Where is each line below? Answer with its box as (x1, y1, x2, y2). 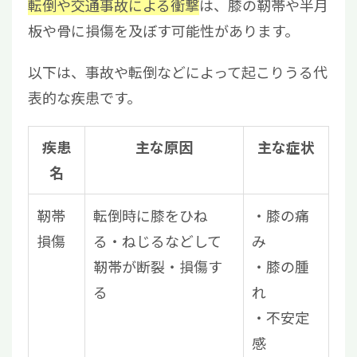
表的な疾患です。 (28, 87, 141, 108)
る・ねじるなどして (93, 230, 222, 252)
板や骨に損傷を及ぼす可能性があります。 (28, 20, 299, 41)
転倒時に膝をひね (93, 205, 208, 226)
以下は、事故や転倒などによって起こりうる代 (28, 61, 328, 83)
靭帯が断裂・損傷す (93, 256, 222, 277)
